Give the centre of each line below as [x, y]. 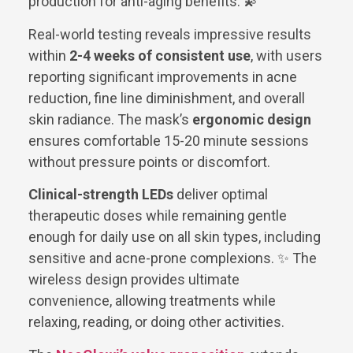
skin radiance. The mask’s [110, 119]
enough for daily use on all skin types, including [175, 237]
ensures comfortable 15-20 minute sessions [169, 140]
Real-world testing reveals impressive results [170, 34]
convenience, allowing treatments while [152, 301]
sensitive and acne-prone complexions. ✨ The [173, 258]
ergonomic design [252, 119]
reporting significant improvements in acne [163, 76]
